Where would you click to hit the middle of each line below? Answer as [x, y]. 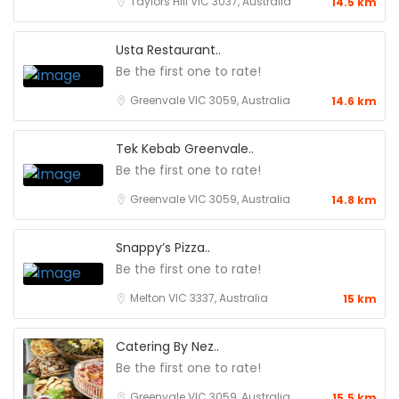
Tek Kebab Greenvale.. [185, 148]
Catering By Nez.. [167, 346]
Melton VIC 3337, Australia [199, 297]
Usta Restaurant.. [168, 49]
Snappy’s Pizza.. [163, 247]
